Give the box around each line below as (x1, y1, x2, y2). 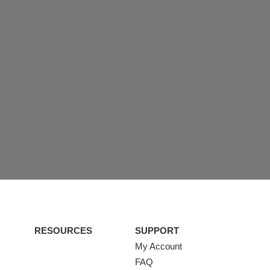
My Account (134, 241, 182, 251)
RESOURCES (34, 225, 93, 236)
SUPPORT (134, 225, 179, 236)
